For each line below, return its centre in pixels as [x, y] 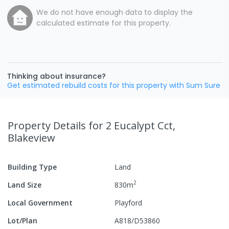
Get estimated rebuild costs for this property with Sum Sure [114, 85]
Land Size [25, 185]
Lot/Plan [22, 220]
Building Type [32, 167]
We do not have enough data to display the [114, 12]
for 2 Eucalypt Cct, [132, 125]
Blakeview [31, 138]
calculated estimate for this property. [104, 23]
